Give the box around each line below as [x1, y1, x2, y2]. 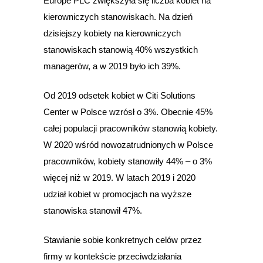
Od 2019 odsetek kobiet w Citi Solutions [43, 90, 195, 101]
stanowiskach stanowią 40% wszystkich [43, 45, 198, 55]
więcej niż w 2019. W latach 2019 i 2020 [43, 173, 195, 183]
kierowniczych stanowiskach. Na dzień [43, 12, 193, 22]
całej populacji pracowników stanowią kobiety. [43, 123, 218, 134]
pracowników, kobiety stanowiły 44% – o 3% [43, 156, 212, 167]
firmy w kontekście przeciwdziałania [43, 251, 181, 262]
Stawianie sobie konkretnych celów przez [43, 235, 202, 245]
